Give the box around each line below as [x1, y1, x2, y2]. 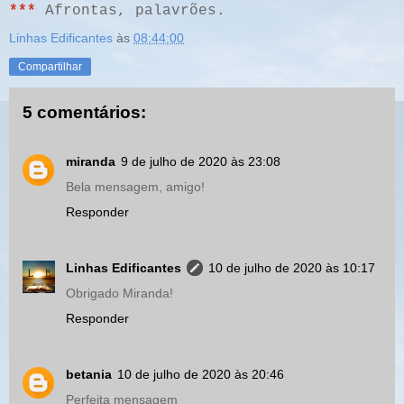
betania [66, 366, 112, 381]
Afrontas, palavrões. [36, 3, 225, 20]
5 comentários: [23, 103, 146, 123]
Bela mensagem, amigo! [66, 179, 205, 194]
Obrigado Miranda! [66, 285, 173, 300]
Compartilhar [18, 60, 82, 74]
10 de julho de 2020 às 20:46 [117, 366, 284, 381]
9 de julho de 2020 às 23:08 [121, 153, 280, 169]
